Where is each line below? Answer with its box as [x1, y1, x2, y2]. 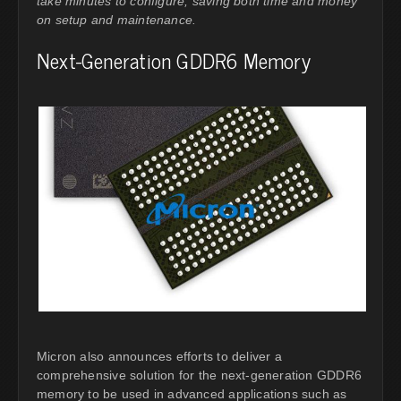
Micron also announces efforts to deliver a [37, 349, 282, 364]
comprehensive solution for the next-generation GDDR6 [37, 368, 362, 383]
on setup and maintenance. [37, 13, 197, 28]
